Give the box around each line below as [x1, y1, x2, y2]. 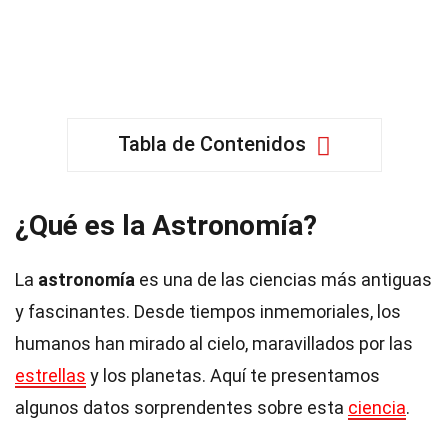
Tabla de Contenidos [117, 132, 306, 156]
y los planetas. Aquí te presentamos [86, 365, 380, 386]
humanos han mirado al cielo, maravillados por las [15, 333, 413, 354]
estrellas [15, 365, 86, 386]
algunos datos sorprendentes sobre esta [15, 397, 348, 418]
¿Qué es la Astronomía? [15, 209, 317, 242]
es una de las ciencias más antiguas [135, 269, 432, 290]
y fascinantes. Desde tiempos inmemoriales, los [15, 301, 401, 322]
